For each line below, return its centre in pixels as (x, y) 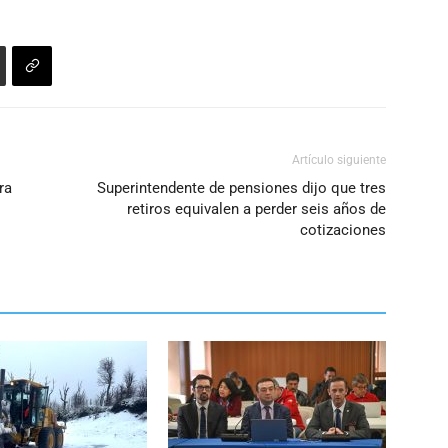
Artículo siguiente (339, 159)
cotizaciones (343, 229)
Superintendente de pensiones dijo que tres (241, 187)
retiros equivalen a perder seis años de (256, 208)
